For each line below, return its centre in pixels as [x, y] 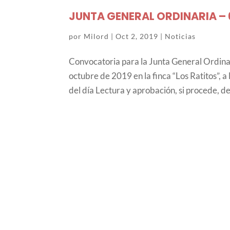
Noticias [180, 36]
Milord [97, 36]
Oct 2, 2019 [137, 36]
